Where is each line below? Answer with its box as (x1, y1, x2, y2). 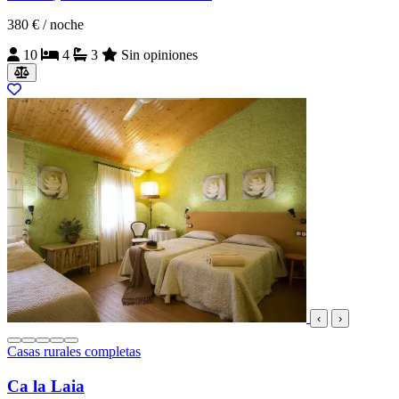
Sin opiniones (121, 47, 198, 63)
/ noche (43, 17, 84, 33)
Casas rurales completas (7, 344, 141, 360)
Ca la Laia (7, 376, 85, 395)
